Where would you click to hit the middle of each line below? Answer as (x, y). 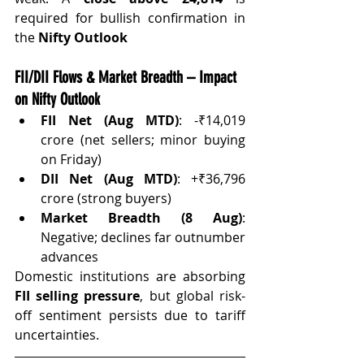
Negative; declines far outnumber (143, 237)
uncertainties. (57, 334)
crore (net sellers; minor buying (143, 139)
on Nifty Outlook (57, 99)
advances (69, 256)
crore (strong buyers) (106, 198)
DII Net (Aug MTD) (109, 178)
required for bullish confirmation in (130, 17)
